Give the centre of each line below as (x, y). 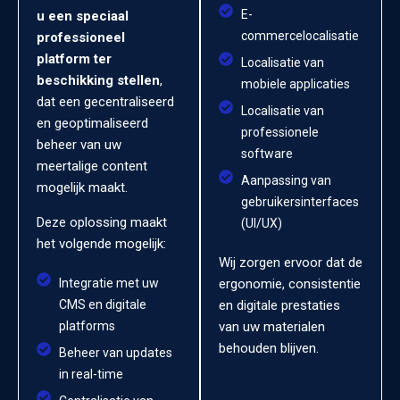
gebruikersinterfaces (300, 202)
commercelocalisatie (300, 36)
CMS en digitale (103, 305)
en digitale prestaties (279, 306)
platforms (87, 326)
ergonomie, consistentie (290, 284)
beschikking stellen (98, 81)
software (267, 154)
